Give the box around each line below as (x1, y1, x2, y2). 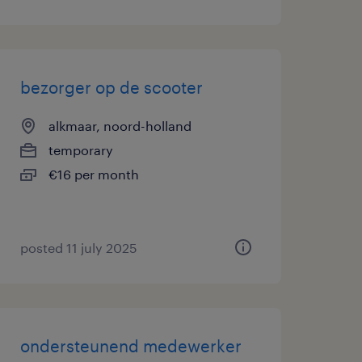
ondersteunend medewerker (19, 336, 242, 356)
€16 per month (48, 166, 139, 182)
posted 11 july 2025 (19, 240, 137, 255)
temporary (48, 142, 113, 158)
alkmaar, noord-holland (48, 118, 192, 133)
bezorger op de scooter (19, 78, 203, 97)
